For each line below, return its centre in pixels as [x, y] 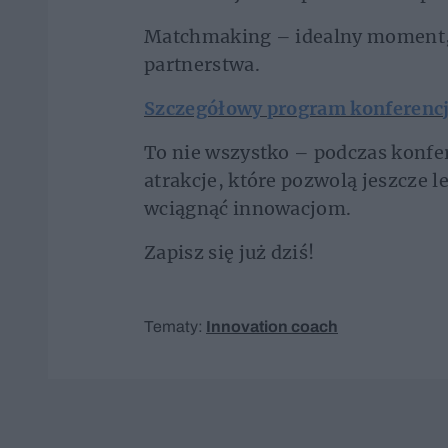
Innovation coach [272, 326]
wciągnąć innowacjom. [248, 208]
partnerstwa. [202, 64]
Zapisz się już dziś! [229, 252]
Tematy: [175, 326]
